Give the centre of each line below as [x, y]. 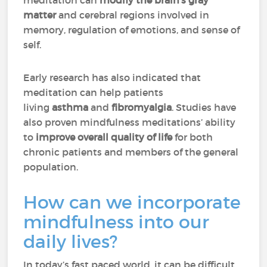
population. [52, 167]
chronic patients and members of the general [131, 152]
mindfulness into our [117, 222]
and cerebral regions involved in [133, 15]
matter [40, 15]
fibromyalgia [142, 107]
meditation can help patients [94, 92]
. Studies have [204, 107]
